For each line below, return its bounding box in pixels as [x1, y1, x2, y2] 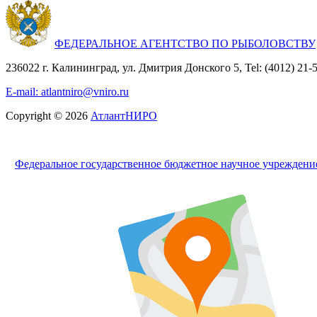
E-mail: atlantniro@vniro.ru [6, 85, 129, 98]
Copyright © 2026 [6, 109, 91, 122]
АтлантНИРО [91, 109, 157, 122]
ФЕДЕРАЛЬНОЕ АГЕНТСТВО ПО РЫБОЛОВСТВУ [54, 37, 316, 50]
